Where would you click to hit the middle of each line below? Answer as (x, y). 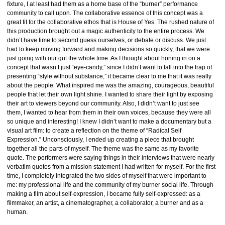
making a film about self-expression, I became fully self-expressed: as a (104, 194)
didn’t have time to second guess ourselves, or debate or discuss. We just (106, 40)
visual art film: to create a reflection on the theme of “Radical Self (94, 131)
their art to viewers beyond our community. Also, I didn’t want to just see (103, 103)
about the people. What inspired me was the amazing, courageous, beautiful (110, 85)
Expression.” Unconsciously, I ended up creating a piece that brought (100, 140)
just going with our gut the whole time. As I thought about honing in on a (104, 58)
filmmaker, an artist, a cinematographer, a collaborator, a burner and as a (105, 203)
